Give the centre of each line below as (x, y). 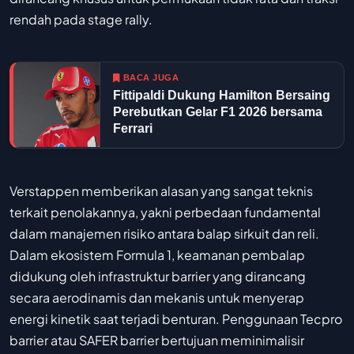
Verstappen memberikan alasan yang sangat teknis (161, 191)
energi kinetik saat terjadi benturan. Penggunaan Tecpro (176, 319)
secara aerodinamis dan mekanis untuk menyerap (157, 298)
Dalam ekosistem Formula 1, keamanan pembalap (157, 255)
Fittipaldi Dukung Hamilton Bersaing (222, 95)
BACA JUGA (151, 77)
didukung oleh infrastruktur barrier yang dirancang (158, 277)
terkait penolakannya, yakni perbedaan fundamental (165, 213)
